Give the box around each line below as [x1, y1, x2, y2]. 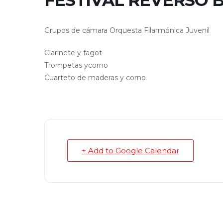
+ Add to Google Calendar [82, 146, 179, 156]
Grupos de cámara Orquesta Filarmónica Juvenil [44, 26, 210, 35]
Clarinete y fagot [44, 48, 102, 58]
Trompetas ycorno [44, 61, 108, 70]
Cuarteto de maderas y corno [44, 73, 146, 83]
